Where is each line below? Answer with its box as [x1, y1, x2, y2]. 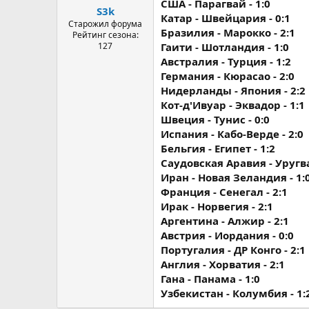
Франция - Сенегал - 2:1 [161, 185, 288, 199]
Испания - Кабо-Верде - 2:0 [161, 127, 303, 141]
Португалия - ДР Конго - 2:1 [161, 243, 306, 257]
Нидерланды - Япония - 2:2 [161, 83, 306, 97]
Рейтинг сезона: [72, 28, 139, 41]
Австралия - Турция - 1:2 [161, 54, 291, 68]
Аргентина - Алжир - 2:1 [161, 214, 289, 228]
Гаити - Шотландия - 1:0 [161, 40, 289, 54]
